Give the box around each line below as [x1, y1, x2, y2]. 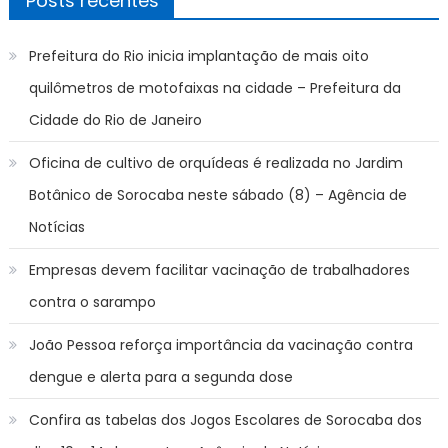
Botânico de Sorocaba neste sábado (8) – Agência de [28, 184, 407, 205]
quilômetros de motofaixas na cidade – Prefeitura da [28, 77, 401, 98]
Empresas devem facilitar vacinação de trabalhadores [28, 259, 410, 280]
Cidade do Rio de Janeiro [28, 109, 202, 130]
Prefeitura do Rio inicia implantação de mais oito [28, 45, 369, 66]
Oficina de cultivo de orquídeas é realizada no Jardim [28, 152, 403, 173]
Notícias [28, 216, 85, 237]
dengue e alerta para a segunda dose [28, 366, 293, 387]
